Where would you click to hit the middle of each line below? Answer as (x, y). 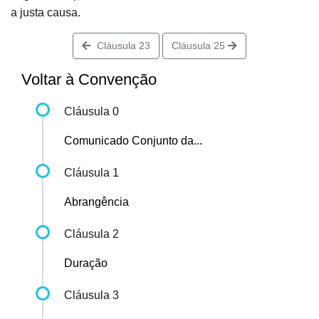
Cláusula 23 (121, 46)
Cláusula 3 (91, 296)
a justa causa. (46, 13)
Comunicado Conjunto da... (133, 141)
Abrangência (96, 202)
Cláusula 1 (91, 173)
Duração (86, 263)
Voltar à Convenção (89, 80)
